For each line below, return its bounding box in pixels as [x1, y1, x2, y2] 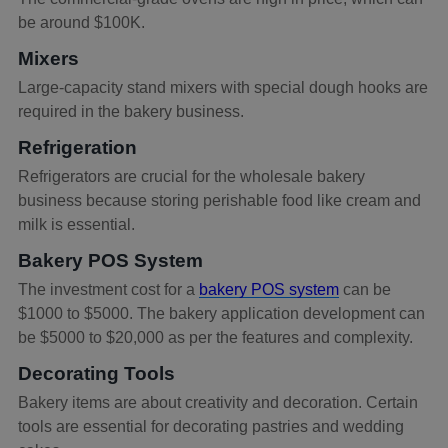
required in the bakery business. [18, 102, 244, 120]
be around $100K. [18, 13, 145, 31]
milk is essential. [18, 215, 135, 233]
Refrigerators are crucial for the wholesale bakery [18, 167, 365, 185]
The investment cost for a [18, 280, 199, 298]
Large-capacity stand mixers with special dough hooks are [18, 78, 428, 96]
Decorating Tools [18, 362, 175, 384]
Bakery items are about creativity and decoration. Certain [18, 393, 418, 411]
